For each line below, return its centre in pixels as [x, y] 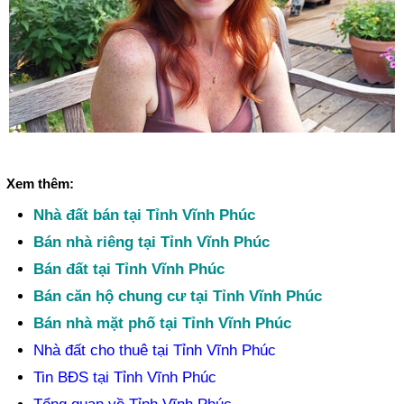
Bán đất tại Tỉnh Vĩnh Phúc [129, 269]
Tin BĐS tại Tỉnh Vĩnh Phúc [125, 377]
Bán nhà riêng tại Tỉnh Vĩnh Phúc [152, 242]
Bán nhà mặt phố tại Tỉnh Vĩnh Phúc [163, 323]
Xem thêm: [41, 184]
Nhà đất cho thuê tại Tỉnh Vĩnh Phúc [155, 350]
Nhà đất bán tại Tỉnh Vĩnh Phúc [145, 215]
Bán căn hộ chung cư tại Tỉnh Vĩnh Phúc [178, 296]
